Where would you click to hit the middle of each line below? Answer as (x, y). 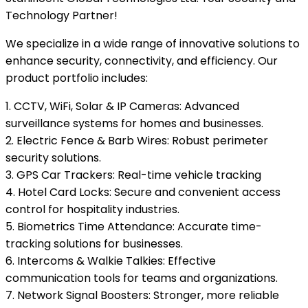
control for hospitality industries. (92, 209)
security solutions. (53, 158)
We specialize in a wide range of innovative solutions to (153, 44)
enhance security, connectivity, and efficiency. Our (142, 61)
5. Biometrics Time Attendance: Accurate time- (134, 227)
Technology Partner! (62, 15)
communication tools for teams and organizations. (142, 278)
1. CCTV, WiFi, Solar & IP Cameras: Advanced (122, 106)
